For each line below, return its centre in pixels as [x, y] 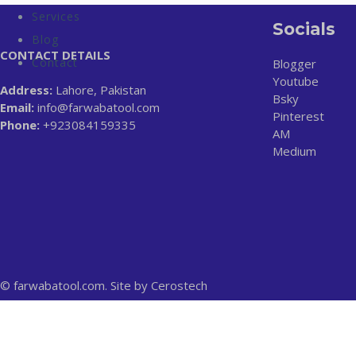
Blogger [295, 63]
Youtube [296, 81]
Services [56, 16]
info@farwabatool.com [97, 107]
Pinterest [299, 116]
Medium [295, 151]
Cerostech [179, 285]
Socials [304, 29]
